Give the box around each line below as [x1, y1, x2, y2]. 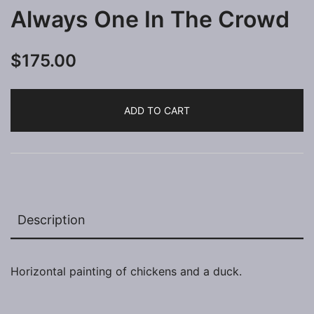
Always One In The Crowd [11, 5, 289, 33]
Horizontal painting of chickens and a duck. [11, 264, 242, 278]
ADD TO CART [124, 104, 190, 116]
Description [18, 212, 86, 227]
